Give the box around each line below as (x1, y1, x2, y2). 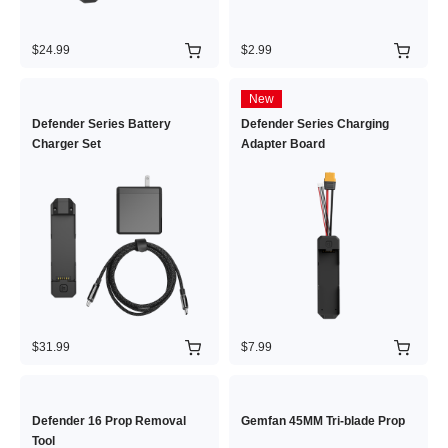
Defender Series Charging (241, 117, 389, 131)
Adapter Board (241, 137, 325, 151)
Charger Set (32, 137, 101, 151)
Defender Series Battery (32, 117, 171, 131)
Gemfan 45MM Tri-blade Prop (241, 414, 405, 428)
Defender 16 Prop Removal (32, 414, 186, 428)
